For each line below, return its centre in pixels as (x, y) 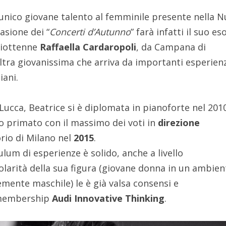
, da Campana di (171, 47)
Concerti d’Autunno (90, 32)
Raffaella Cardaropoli (88, 47)
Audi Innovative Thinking (108, 198)
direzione (179, 122)
